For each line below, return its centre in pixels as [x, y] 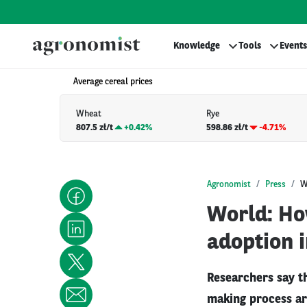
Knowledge [197, 46]
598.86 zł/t [228, 127]
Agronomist [229, 184]
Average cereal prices [113, 82]
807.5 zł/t [95, 127]
